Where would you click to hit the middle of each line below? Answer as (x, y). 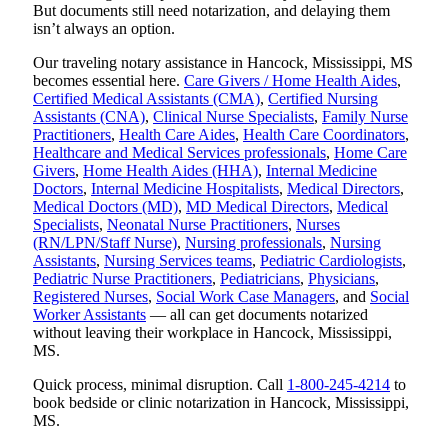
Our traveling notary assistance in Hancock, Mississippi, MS (223, 62)
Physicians (341, 278)
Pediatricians (260, 278)
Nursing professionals (253, 242)
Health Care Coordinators (324, 134)
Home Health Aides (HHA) (170, 170)
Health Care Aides (177, 134)
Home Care (370, 152)
